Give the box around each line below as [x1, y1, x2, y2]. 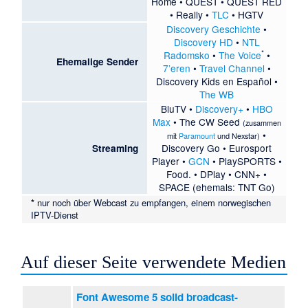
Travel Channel [199, 60, 265, 75]
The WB [199, 87, 234, 101]
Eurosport [229, 140, 272, 155]
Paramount [179, 129, 216, 141]
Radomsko [163, 47, 210, 62]
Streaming [91, 141, 138, 155]
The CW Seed [179, 114, 240, 129]
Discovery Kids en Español [155, 74, 272, 88]
